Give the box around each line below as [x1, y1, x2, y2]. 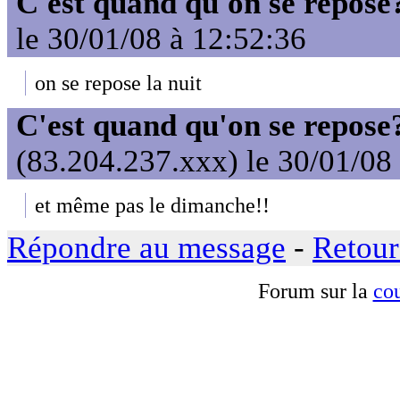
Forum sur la [257, 279, 373, 304]
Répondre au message [7, 230, 286, 266]
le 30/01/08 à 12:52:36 [16, 21, 306, 57]
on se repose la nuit [35, 70, 202, 95]
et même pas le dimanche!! [35, 192, 270, 217]
